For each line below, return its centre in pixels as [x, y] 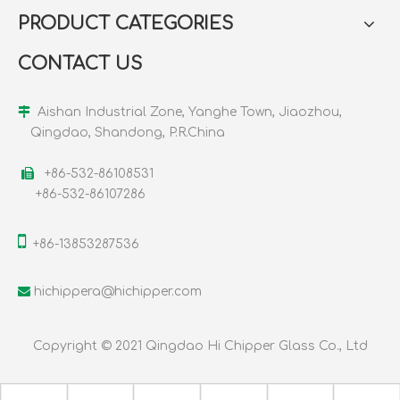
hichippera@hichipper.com [118, 292]
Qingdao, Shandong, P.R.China [128, 133]
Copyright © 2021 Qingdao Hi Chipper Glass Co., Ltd [200, 346]
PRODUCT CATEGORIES [125, 24]
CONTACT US [80, 64]
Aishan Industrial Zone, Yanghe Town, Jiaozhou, [186, 112]
